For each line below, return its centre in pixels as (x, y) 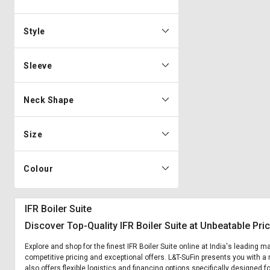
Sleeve (38, 66)
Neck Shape (49, 100)
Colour (38, 169)
